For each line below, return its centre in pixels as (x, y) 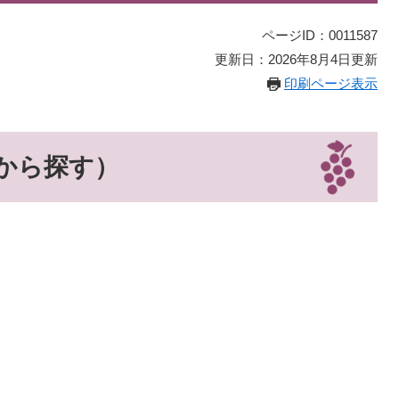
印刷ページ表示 (331, 83)
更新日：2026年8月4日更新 (296, 59)
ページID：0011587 (320, 35)
